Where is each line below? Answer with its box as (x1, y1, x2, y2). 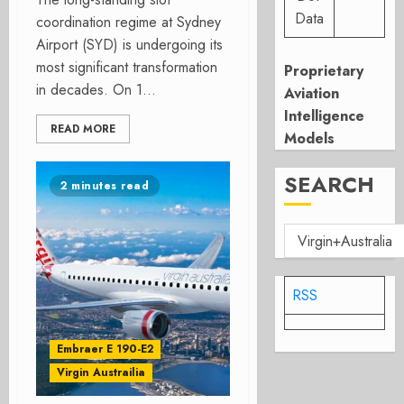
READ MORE (50, 121, 115, 137)
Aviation (284, 83, 340, 104)
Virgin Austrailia (57, 364, 145, 381)
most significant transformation (36, 57, 217, 78)
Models (284, 128, 335, 149)
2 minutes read (60, 178, 149, 194)
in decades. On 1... (36, 79, 156, 100)
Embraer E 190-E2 (57, 341, 153, 357)
